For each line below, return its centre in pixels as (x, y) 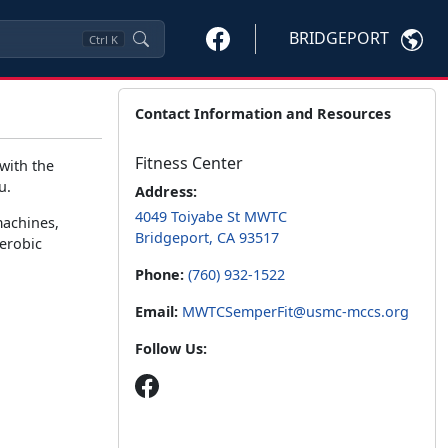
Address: (166, 191)
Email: (156, 311)
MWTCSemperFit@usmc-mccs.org (295, 311)
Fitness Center (189, 163)
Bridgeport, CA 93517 (207, 237)
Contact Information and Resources (263, 113)
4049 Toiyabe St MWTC (211, 216)
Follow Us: (171, 348)
